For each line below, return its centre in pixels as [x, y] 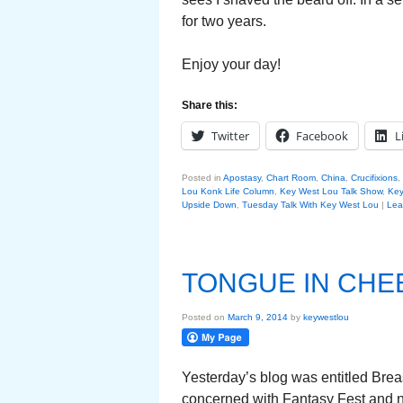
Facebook [322, 136]
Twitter [230, 136]
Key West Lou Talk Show [331, 191]
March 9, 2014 [258, 317]
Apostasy [242, 178]
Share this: [210, 105]
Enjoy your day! [231, 64]
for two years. [224, 21]
